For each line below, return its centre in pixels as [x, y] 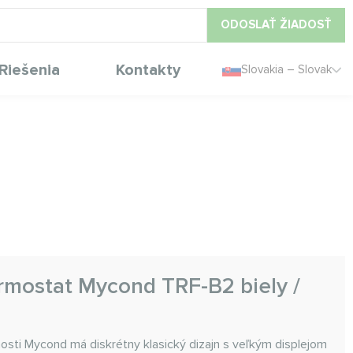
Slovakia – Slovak [286, 69]
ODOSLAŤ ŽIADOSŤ [276, 24]
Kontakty [148, 70]
